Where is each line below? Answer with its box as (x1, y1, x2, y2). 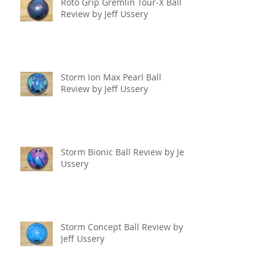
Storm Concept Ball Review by (61, 220, 183, 233)
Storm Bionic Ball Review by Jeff (61, 145, 190, 158)
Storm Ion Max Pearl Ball (61, 71, 161, 83)
